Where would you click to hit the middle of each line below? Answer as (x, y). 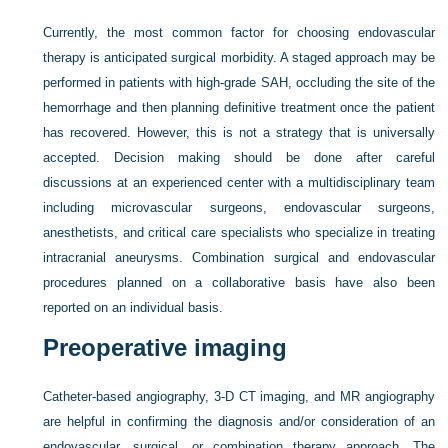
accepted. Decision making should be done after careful (239, 157)
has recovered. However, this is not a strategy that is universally (239, 132)
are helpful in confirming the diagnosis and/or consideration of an (239, 421)
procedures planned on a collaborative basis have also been (239, 282)
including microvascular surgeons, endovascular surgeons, (239, 207)
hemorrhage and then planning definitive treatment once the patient (239, 107)
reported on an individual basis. (133, 307)
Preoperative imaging (165, 347)
